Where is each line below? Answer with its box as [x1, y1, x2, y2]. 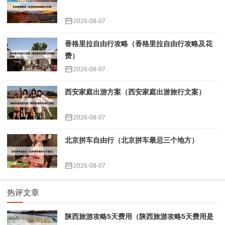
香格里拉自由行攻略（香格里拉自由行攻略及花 [65, 40, 212, 48]
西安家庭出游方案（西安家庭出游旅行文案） [65, 88, 205, 96]
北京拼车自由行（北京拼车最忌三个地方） [65, 136, 198, 145]
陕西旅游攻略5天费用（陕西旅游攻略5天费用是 [65, 212, 213, 221]
